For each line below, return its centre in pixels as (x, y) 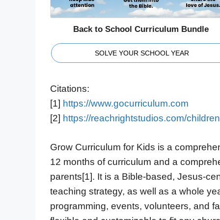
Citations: (70, 89)
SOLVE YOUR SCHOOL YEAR (142, 53)
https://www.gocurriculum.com (126, 104)
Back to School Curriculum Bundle (141, 29)
